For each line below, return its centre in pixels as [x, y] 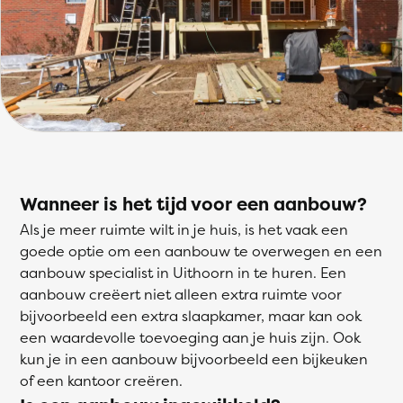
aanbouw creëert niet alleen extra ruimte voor [181, 294]
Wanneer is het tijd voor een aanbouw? [193, 204]
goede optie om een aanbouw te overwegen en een [201, 251]
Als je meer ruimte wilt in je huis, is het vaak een [184, 229]
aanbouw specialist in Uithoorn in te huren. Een [183, 273]
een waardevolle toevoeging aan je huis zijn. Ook [190, 337]
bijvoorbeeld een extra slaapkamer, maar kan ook [191, 316]
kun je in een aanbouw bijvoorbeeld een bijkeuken [194, 359]
